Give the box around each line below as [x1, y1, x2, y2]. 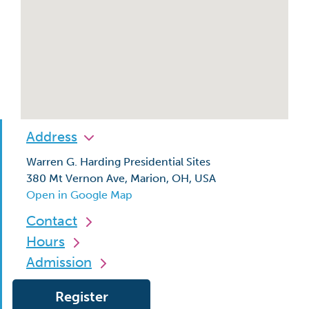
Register [54, 288, 108, 305]
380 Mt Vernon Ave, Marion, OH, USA [26, 172, 216, 185]
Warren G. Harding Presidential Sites [26, 155, 210, 168]
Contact [26, 212, 77, 229]
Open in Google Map [26, 188, 132, 201]
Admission [26, 254, 92, 270]
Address [26, 128, 77, 145]
